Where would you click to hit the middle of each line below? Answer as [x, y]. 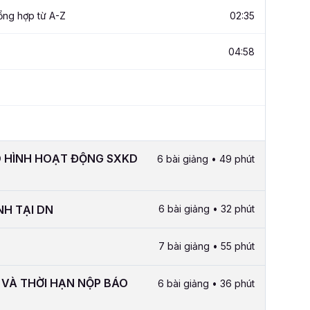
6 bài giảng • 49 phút [206, 159]
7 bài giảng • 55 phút [207, 246]
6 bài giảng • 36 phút [206, 284]
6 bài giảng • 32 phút [207, 209]
